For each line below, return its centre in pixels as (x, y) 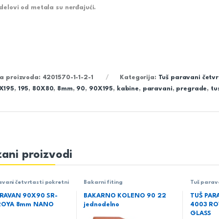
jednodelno (102, 205)
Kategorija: (139, 77)
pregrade (192, 88)
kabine (128, 88)
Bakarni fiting (103, 182)
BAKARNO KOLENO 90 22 (125, 196)
